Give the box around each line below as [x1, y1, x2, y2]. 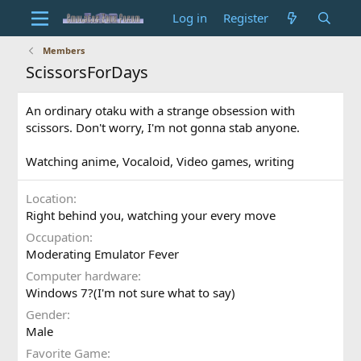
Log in [172, 10, 208, 26]
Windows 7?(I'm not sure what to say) [26, 284, 236, 301]
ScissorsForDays [26, 61, 149, 83]
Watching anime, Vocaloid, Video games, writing [26, 153, 295, 169]
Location [26, 190, 74, 206]
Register [223, 10, 269, 26]
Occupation [26, 229, 90, 245]
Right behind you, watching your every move [26, 207, 276, 223]
